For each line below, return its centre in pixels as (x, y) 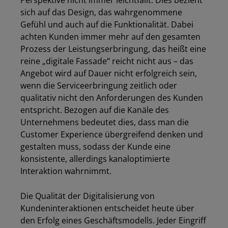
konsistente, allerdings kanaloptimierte (95, 159)
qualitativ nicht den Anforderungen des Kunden (112, 98)
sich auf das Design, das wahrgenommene (101, 12)
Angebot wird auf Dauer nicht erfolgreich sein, (109, 73)
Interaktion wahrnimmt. (66, 171)
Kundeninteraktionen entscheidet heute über (107, 208)
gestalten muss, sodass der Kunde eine (95, 147)
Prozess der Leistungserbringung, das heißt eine (113, 49)
